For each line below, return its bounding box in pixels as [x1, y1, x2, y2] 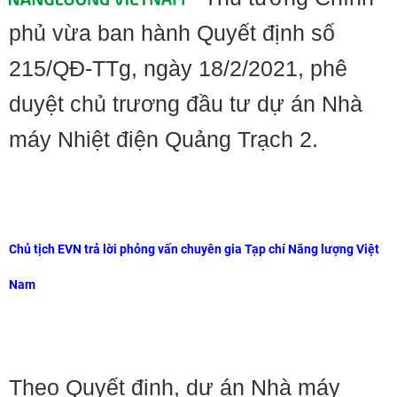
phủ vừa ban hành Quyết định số [9, 20, 335, 45]
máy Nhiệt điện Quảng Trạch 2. [9, 127, 318, 152]
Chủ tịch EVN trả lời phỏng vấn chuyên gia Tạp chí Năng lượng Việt [9, 242, 379, 256]
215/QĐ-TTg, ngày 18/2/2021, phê [9, 56, 347, 81]
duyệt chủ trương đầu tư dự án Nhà [9, 91, 362, 116]
